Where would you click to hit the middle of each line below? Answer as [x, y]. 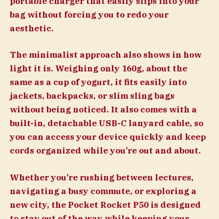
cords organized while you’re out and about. [105, 151]
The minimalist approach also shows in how [106, 55]
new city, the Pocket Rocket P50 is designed [105, 205]
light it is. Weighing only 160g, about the [99, 69]
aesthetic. [32, 29]
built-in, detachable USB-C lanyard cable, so [107, 123]
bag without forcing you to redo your [89, 15]
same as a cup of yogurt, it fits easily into [98, 82]
